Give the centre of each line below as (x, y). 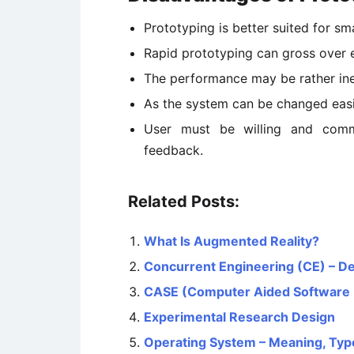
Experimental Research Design (239, 317)
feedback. (173, 150)
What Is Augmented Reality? (232, 241)
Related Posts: (184, 201)
